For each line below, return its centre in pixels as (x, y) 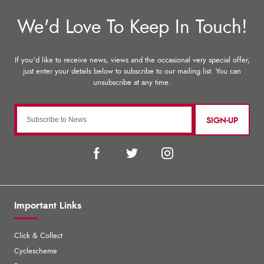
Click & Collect (38, 236)
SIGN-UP (222, 121)
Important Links (48, 205)
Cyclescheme (36, 251)
